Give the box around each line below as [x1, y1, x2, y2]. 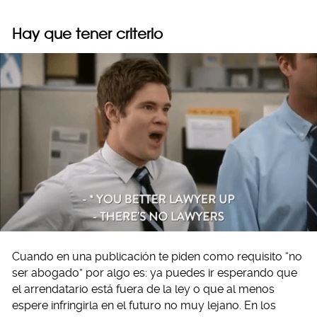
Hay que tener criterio [12, 25, 163, 43]
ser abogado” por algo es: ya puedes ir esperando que [12, 266, 297, 280]
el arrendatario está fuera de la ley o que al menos [12, 282, 275, 296]
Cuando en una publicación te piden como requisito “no [12, 250, 302, 264]
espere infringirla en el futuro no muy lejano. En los [12, 299, 276, 313]
